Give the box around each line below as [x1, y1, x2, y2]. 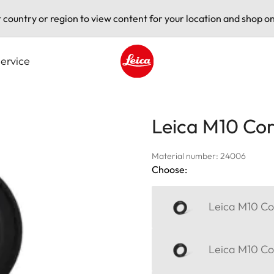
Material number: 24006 [152, 150, 246, 161]
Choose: [152, 163, 187, 176]
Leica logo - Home [120, 78, 199, 91]
